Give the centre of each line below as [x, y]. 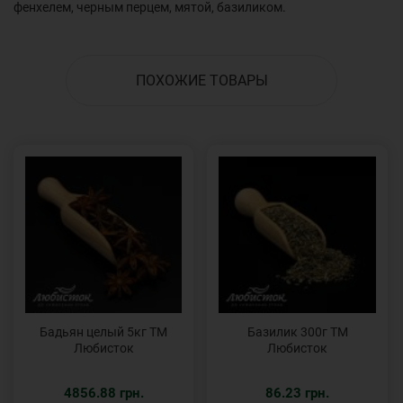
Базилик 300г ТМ [297, 332]
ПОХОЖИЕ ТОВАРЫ [201, 81]
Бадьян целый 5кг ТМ [104, 332]
